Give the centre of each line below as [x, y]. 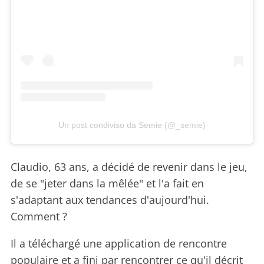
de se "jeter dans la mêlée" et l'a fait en [107, 183]
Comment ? [39, 216]
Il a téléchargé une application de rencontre [119, 243]
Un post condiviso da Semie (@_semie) [132, 125]
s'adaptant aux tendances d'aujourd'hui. [110, 199]
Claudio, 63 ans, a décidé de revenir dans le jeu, [129, 166]
